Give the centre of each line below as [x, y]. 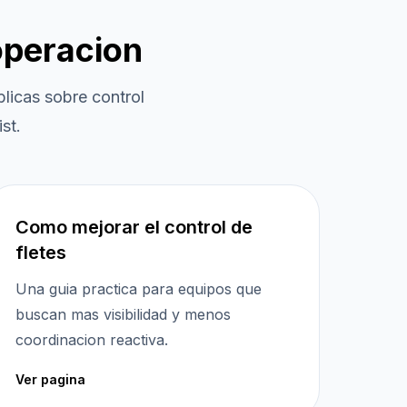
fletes [41, 253]
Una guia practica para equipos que [139, 289]
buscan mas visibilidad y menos [123, 314]
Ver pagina [50, 379]
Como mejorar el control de [134, 227]
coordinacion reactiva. [92, 340]
